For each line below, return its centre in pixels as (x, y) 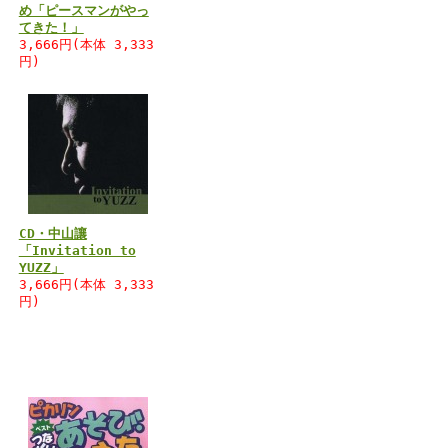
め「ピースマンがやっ (83, 10)
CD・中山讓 (52, 233)
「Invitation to (77, 250)
